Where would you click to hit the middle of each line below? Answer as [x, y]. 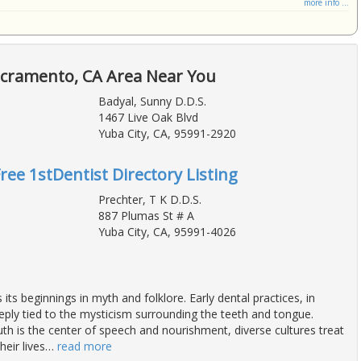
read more [85, 346]
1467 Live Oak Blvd [148, 118]
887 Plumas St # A [146, 216]
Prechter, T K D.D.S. [149, 200]
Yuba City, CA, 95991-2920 [167, 134]
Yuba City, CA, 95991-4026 [167, 232]
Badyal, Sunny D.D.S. [152, 102]
